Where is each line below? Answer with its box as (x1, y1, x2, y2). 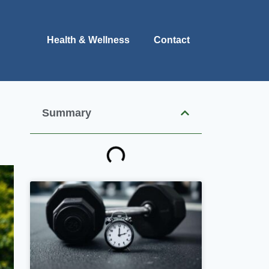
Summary (42, 106, 92, 119)
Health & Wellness (47, 35, 130, 46)
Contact (154, 35, 190, 46)
